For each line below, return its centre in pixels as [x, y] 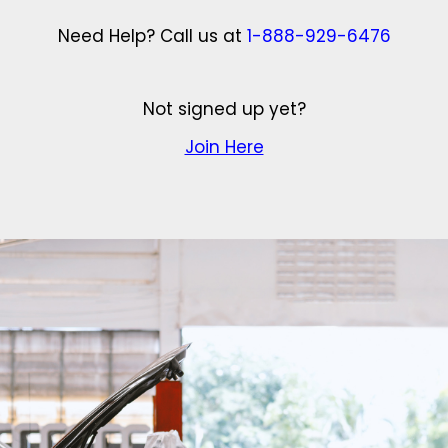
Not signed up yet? [224, 108]
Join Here [224, 146]
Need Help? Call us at [152, 35]
